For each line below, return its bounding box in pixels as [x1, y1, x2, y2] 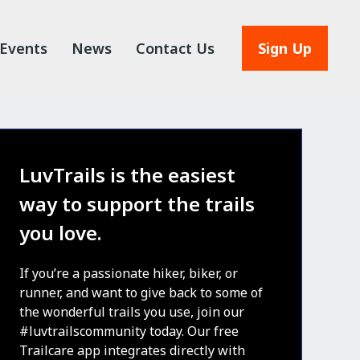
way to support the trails [19, 190, 255, 217]
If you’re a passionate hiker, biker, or [19, 264, 238, 282]
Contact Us [136, 39, 215, 58]
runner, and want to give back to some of [19, 284, 263, 301]
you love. [19, 219, 102, 246]
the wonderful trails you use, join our [19, 303, 244, 321]
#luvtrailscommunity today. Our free [19, 322, 239, 340]
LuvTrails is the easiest [19, 162, 235, 188]
